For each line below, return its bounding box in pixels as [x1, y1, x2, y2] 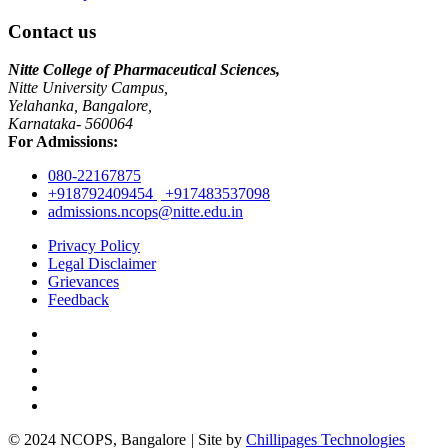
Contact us [8, 20, 96, 42]
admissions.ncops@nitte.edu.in [48, 203, 243, 221]
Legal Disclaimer [48, 255, 156, 273]
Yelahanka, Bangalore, [8, 97, 152, 115]
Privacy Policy [48, 237, 140, 255]
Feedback [48, 291, 109, 309]
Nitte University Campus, [8, 79, 168, 97]
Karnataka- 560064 [8, 115, 133, 133]
